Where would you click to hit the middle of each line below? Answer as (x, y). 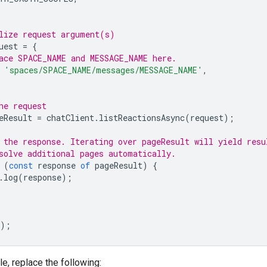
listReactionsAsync (142, 117)
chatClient (70, 117)
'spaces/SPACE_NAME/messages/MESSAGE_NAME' (103, 70)
